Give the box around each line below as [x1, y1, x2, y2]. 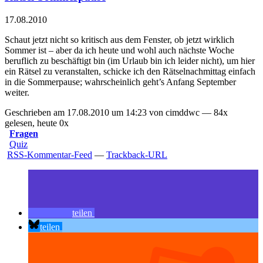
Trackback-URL [106, 150, 167, 160]
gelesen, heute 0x [5, 118, 69, 129]
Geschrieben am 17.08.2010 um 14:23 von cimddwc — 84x [5, 107, 228, 118]
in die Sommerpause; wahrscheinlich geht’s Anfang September [5, 77, 236, 87]
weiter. [5, 87, 29, 98]
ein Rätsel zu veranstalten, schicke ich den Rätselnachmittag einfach [5, 66, 255, 77]
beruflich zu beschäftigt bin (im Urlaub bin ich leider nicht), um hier [5, 56, 255, 66]
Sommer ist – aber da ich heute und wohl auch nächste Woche [5, 45, 234, 56]
